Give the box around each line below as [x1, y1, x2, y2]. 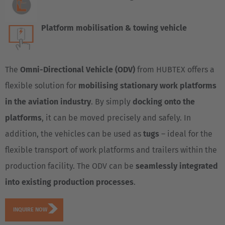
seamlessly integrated [136, 161, 218, 171]
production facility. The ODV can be [5, 161, 136, 171]
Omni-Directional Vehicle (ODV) [20, 64, 137, 74]
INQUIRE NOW [13, 206, 47, 213]
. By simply [91, 96, 133, 106]
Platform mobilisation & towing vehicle [41, 23, 187, 33]
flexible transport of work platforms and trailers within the [5, 145, 217, 155]
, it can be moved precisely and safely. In [42, 113, 191, 123]
